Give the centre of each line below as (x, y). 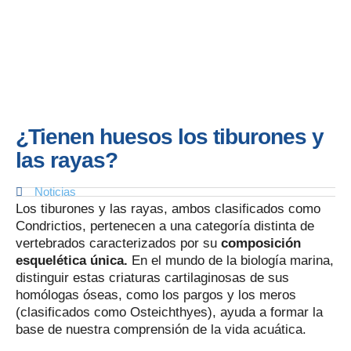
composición (261, 243)
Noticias (55, 192)
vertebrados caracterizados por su (118, 243)
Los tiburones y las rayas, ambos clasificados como (168, 209)
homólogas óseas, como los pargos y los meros (156, 295)
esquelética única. (72, 261)
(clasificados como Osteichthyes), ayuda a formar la (169, 312)
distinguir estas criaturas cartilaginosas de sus (152, 278)
